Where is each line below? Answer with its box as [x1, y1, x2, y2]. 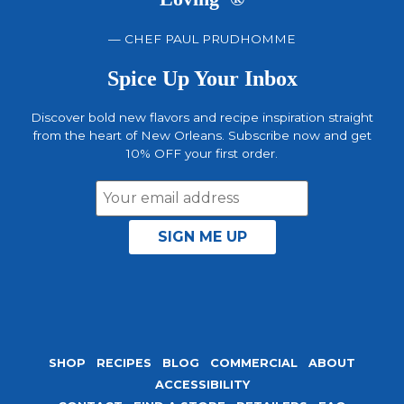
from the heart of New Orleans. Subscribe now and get [32, 127, 372, 142]
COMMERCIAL [210, 356, 298, 371]
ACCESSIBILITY [154, 378, 250, 392]
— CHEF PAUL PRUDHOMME [108, 32, 296, 47]
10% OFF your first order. [126, 145, 278, 161]
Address [28, 202, 86, 220]
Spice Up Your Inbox [106, 66, 298, 90]
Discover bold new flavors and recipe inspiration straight [31, 109, 373, 124]
